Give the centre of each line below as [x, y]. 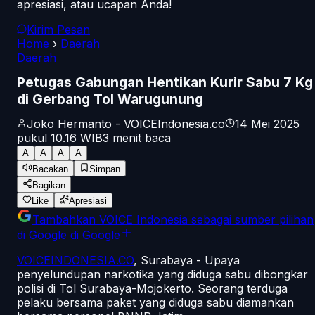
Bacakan [50, 169]
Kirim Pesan [58, 30]
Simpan [105, 169]
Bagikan [49, 185]
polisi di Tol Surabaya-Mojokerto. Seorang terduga [152, 288]
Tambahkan [66, 219]
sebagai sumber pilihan [251, 219]
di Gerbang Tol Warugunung [110, 99]
